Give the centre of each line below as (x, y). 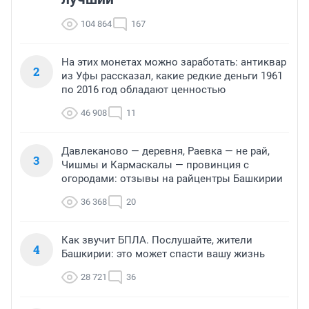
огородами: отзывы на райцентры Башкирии (172, 178)
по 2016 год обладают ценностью (143, 89)
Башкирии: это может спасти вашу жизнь (163, 253)
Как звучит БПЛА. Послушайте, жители (157, 240)
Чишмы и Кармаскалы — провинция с (155, 165)
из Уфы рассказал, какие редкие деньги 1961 (172, 76)
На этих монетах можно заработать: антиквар (174, 62)
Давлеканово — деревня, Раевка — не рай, (166, 151)
